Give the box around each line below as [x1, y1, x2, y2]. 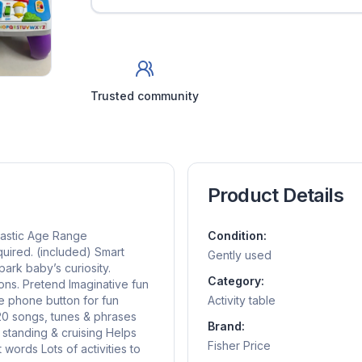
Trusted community [90, 89, 199, 103]
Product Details [208, 183, 343, 207]
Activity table [208, 293, 276, 307]
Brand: [208, 319, 245, 333]
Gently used [208, 248, 271, 262]
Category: [208, 274, 264, 288]
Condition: [208, 229, 267, 242]
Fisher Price [208, 339, 271, 352]
